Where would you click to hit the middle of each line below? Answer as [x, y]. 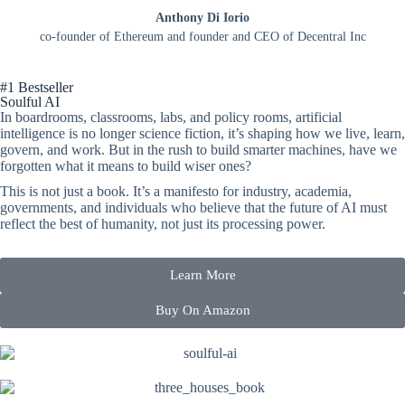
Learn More [202, 275]
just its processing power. [254, 224]
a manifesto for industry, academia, [251, 191]
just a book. [96, 191]
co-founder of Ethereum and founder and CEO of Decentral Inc [202, 37]
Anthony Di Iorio [202, 18]
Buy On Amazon [202, 310]
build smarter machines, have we [304, 150]
